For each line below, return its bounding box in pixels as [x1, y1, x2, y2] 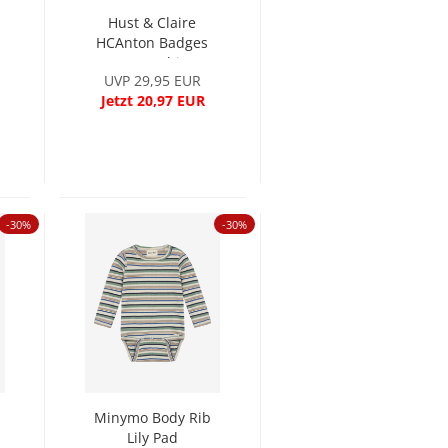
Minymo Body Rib [93, 408, 211, 427]
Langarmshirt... [101, 53, 204, 72]
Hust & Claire [108, 13, 197, 32]
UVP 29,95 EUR [104, 71, 202, 90]
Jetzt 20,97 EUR [100, 91, 205, 110]
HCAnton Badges [96, 33, 209, 52]
